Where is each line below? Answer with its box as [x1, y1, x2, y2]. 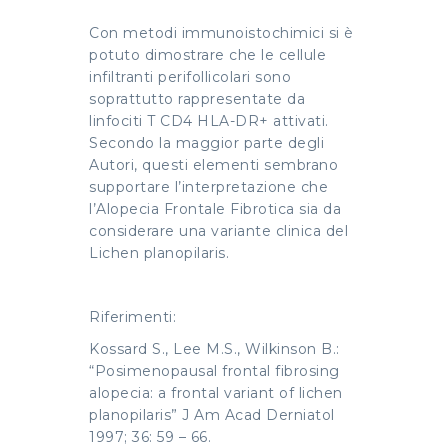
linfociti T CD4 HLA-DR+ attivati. [89, 111, 329, 130]
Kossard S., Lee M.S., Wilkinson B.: [89, 339, 340, 358]
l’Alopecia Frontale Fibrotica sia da [89, 199, 341, 218]
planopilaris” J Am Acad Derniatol [89, 405, 335, 424]
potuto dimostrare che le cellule [89, 45, 326, 64]
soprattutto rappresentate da [89, 89, 305, 108]
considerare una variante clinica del [89, 221, 348, 240]
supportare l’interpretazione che [89, 177, 328, 196]
